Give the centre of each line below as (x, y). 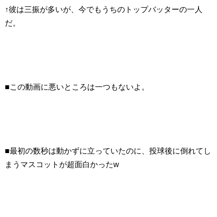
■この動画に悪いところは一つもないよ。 (77, 86)
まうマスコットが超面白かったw (62, 164)
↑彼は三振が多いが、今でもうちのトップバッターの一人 (104, 9)
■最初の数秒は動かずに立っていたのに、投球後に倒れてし (108, 150)
